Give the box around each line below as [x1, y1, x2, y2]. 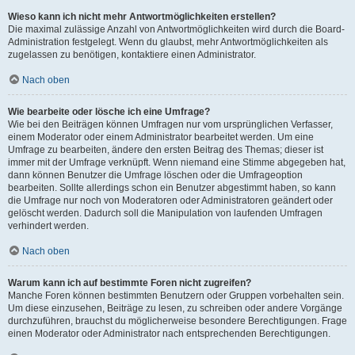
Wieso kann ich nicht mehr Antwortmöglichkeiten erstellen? [8, 11, 276, 22]
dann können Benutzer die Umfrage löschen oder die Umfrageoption [8, 170, 303, 181]
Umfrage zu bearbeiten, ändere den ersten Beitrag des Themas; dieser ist [8, 144, 323, 155]
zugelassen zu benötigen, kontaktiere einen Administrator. [8, 49, 256, 60]
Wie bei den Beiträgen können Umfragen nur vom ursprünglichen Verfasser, [8, 119, 333, 130]
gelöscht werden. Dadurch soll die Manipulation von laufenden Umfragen [8, 208, 323, 219]
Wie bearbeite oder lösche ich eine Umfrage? [8, 106, 210, 117]
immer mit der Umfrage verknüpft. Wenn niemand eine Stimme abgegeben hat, [8, 157, 345, 168]
